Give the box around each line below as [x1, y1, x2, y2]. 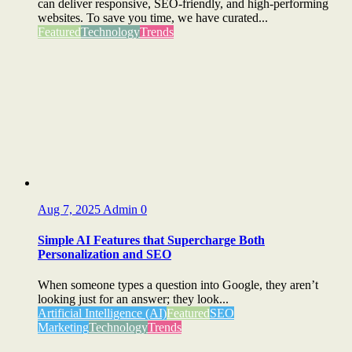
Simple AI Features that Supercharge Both [38, 233, 265, 247]
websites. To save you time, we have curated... [38, 10, 268, 24]
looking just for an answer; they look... [38, 292, 229, 306]
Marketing [38, 321, 89, 335]
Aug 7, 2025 [38, 202, 103, 216]
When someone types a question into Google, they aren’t [38, 278, 318, 292]
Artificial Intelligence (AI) [38, 306, 167, 321]
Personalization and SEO [38, 247, 171, 262]
